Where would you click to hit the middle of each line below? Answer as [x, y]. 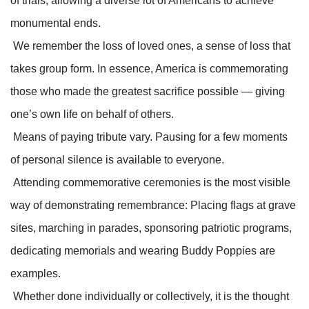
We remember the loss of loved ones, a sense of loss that [150, 46]
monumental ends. [56, 23]
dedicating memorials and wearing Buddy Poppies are [143, 250]
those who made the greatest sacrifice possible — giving [148, 91]
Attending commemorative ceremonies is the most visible [150, 182]
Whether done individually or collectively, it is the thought [150, 296]
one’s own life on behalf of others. [92, 114]
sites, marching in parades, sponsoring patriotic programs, [151, 228]
